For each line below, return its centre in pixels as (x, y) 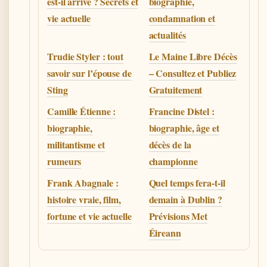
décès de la (170, 144)
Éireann (165, 232)
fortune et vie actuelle (89, 216)
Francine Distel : (181, 111)
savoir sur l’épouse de (89, 73)
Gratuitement (176, 89)
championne (173, 161)
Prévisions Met (178, 216)
